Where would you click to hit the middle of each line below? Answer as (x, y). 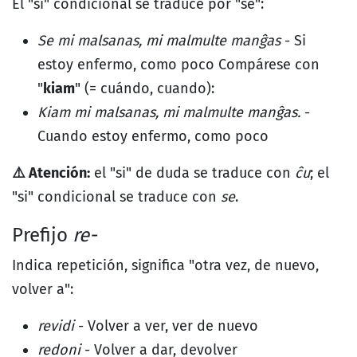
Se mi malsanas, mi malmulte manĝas (159, 41)
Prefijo (42, 235)
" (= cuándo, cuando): (145, 88)
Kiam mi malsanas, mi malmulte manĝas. (169, 112)
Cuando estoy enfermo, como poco (153, 136)
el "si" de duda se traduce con (192, 173)
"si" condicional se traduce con (116, 197)
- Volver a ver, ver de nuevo (166, 326)
